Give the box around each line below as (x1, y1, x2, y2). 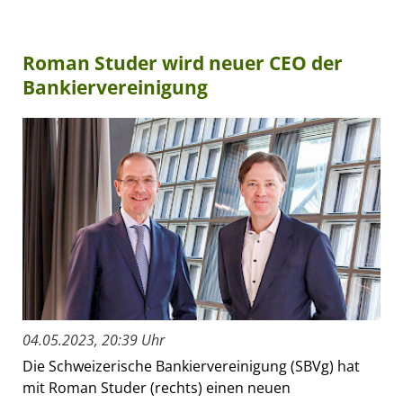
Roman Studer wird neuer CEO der (22, 50, 343, 76)
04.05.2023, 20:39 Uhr (22, 329, 165, 350)
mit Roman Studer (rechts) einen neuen (22, 377, 291, 398)
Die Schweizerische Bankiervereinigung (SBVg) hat (22, 355, 360, 376)
